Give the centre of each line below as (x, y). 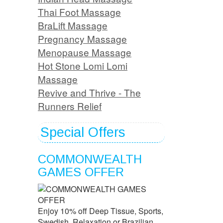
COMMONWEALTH (90, 159)
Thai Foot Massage (79, 12)
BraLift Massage (73, 25)
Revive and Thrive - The (89, 93)
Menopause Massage (85, 52)
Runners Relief (70, 106)
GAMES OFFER (81, 172)
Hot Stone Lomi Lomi (83, 66)
